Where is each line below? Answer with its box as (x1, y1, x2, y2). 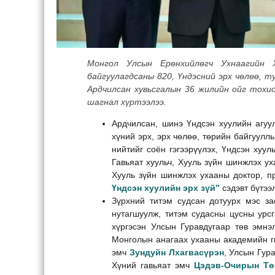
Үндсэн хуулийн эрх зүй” (112, 182, 220, 193)
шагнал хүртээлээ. (87, 96, 166, 107)
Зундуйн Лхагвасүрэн (129, 247, 224, 257)
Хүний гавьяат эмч (112, 260, 195, 270)
